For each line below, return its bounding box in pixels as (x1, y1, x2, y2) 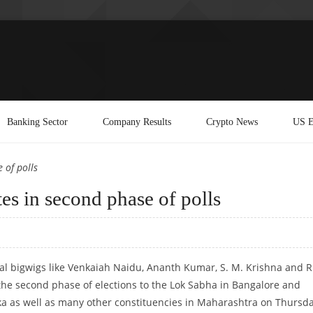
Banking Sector (7, 115, 68, 127)
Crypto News (206, 115, 258, 127)
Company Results (103, 115, 171, 127)
